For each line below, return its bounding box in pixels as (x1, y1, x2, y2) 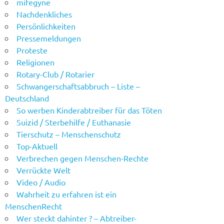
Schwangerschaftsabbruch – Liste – (16, 80, 140, 91)
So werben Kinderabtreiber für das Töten (16, 104, 162, 115)
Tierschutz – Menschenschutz (16, 128, 121, 139)
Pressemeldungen (16, 32, 81, 43)
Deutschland (4, 92, 49, 103)
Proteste (16, 44, 47, 55)
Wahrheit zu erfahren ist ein (16, 188, 116, 199)
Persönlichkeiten (16, 20, 75, 31)
